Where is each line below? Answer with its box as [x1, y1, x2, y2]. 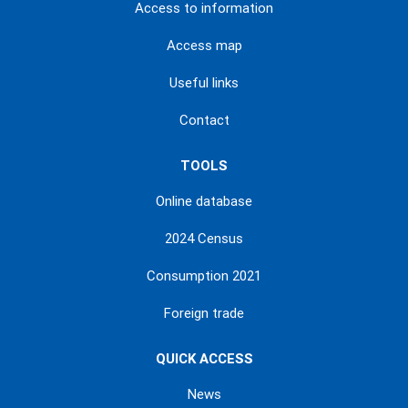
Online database [156, 193, 252, 210]
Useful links [169, 75, 239, 92]
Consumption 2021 [147, 268, 261, 285]
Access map [166, 37, 242, 55]
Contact [178, 112, 229, 129]
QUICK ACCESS [155, 351, 253, 368]
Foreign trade [164, 305, 244, 322]
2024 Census [165, 230, 243, 248]
